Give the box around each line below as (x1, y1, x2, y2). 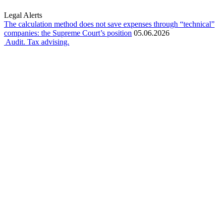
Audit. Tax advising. (5, 38, 69, 47)
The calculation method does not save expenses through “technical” (4, 20, 215, 29)
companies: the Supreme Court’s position (4, 29, 132, 38)
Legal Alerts (4, 11, 42, 20)
